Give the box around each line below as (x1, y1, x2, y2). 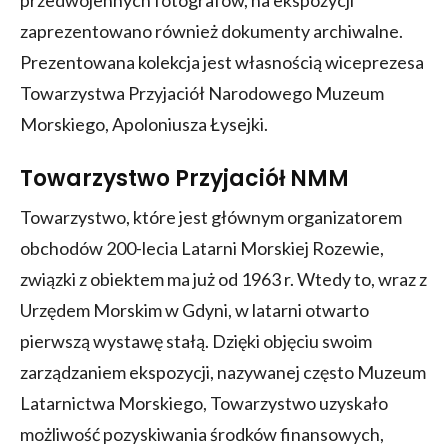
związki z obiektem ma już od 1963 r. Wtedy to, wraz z (20, 268, 427, 291)
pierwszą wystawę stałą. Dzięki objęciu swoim (20, 330, 372, 353)
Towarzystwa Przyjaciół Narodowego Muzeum (20, 82, 384, 105)
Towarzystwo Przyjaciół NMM (20, 163, 349, 195)
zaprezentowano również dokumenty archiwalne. (20, 20, 403, 43)
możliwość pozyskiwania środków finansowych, (20, 423, 384, 446)
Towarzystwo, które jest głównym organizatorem (20, 206, 402, 229)
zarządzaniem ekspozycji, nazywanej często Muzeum (20, 361, 426, 384)
